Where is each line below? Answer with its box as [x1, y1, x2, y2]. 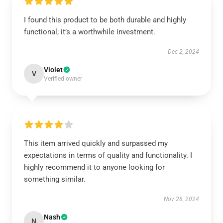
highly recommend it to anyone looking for [24, 163, 165, 172]
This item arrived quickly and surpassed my [24, 139, 168, 148]
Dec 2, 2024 [168, 48, 199, 55]
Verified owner [44, 75, 82, 82]
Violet [44, 66, 63, 74]
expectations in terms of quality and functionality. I [24, 151, 192, 160]
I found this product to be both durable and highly [24, 15, 186, 24]
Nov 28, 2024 [164, 196, 199, 203]
